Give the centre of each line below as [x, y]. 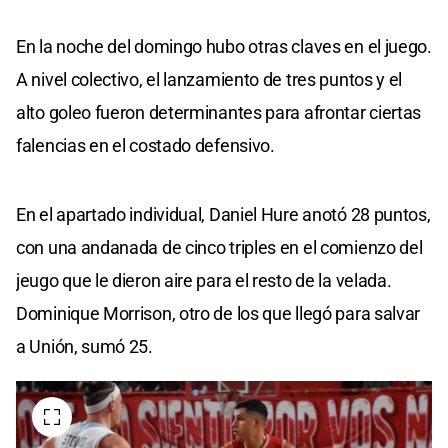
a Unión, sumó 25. [84, 346]
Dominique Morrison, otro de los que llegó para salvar [218, 313]
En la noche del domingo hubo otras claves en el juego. [224, 46]
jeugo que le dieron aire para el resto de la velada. [204, 280]
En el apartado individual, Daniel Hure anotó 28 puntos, [223, 214]
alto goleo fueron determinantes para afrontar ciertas [219, 112]
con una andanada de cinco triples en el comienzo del [219, 247]
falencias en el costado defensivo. [145, 145]
